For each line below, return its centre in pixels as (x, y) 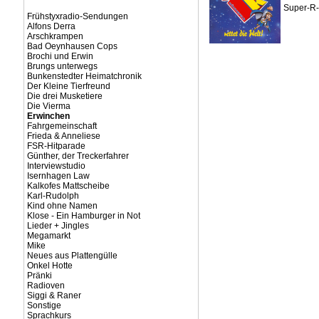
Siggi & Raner (54, 296)
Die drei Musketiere (64, 96)
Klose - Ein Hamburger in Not (83, 216)
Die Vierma (48, 106)
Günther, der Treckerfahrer (78, 156)
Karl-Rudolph (53, 196)
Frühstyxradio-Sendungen (77, 16)
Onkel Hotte (49, 266)
